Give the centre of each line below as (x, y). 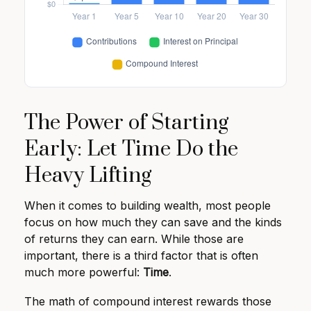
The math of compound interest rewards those (148, 302)
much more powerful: (84, 272)
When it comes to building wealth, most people (148, 206)
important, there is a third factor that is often (141, 256)
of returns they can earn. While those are (134, 239)
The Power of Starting (126, 123)
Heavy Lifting (88, 176)
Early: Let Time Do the (131, 150)
